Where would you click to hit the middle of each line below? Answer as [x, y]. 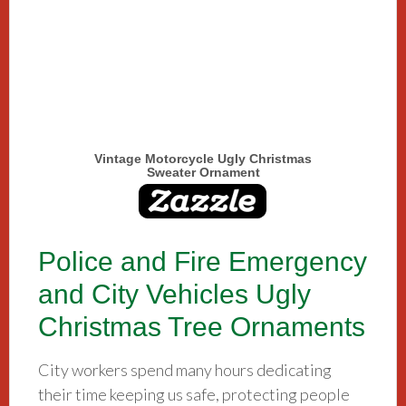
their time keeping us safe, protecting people [194, 394]
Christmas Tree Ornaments [202, 326]
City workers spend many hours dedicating [185, 369]
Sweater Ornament [203, 173]
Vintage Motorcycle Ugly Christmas [203, 159]
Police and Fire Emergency [203, 261]
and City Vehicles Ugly [175, 294]
